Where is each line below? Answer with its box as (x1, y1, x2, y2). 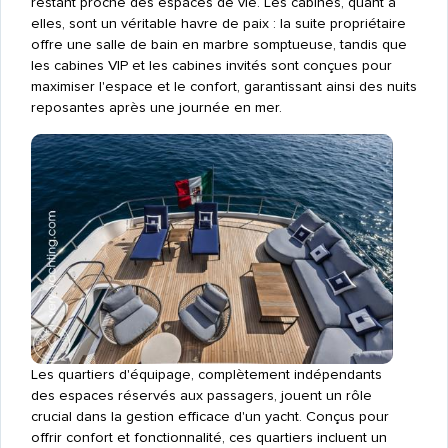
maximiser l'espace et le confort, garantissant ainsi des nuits (30, 78, 417, 96)
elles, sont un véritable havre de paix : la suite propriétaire (30, 15, 406, 33)
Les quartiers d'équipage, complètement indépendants (30, 366, 382, 384)
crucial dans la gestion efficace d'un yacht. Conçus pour (30, 408, 389, 426)
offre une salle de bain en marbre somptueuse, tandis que (30, 36, 407, 54)
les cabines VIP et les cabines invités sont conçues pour (30, 57, 392, 75)
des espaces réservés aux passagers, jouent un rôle (30, 387, 372, 405)
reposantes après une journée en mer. (30, 99, 282, 117)
